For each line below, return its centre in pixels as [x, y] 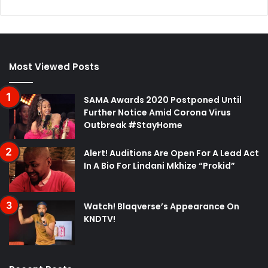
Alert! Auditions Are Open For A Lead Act [171, 153]
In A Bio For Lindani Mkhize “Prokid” [159, 165]
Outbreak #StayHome [133, 125]
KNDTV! [100, 219]
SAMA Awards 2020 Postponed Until [163, 100]
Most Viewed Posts [54, 66]
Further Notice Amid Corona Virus [157, 112]
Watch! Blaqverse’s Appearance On [162, 206]
